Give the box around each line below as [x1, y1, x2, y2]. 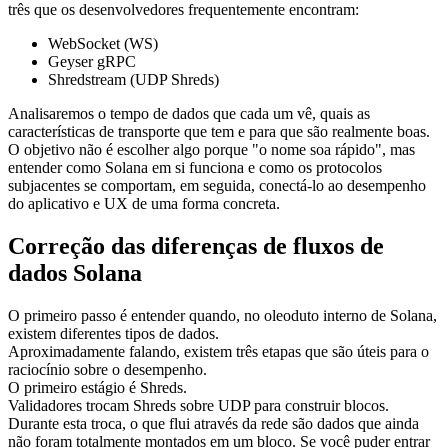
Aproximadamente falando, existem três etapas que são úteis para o [8, 342, 429, 360]
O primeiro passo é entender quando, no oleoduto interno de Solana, [8, 306, 437, 324]
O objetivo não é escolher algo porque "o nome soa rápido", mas [8, 140, 415, 158]
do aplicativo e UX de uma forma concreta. [8, 194, 280, 212]
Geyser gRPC [48, 52, 136, 70]
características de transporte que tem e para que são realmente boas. [8, 122, 430, 140]
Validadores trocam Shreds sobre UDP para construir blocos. [8, 396, 389, 414]
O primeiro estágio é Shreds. [8, 378, 187, 396]
